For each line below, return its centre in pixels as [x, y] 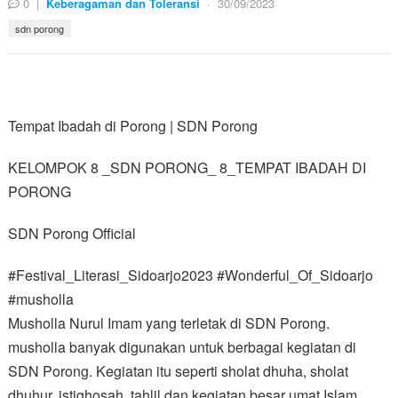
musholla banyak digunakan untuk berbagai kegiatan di [182, 346]
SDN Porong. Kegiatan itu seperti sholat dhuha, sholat [178, 370]
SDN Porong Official [72, 233]
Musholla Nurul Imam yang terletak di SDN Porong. [168, 322]
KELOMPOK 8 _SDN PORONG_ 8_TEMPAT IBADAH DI [187, 167]
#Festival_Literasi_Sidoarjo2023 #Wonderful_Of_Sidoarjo [190, 275]
